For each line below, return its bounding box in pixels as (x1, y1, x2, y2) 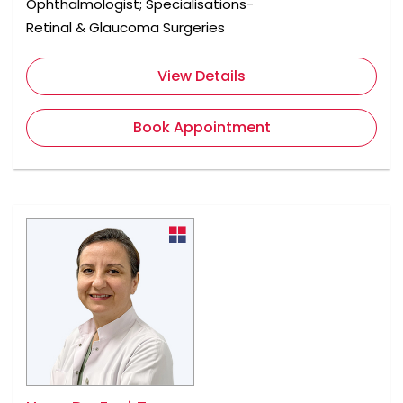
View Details (157, 66, 246, 87)
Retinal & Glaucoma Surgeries (26, 18, 225, 38)
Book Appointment (132, 117, 271, 139)
